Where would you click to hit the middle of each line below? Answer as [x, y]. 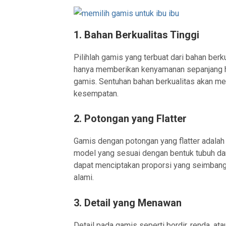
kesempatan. [96, 93]
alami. [84, 178]
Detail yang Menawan [133, 203]
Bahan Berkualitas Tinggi [142, 35]
